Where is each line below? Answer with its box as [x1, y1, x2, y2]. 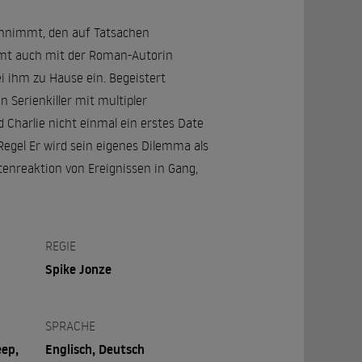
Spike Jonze [45, 260, 112, 278]
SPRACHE [45, 318, 96, 334]
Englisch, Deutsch [45, 340, 145, 358]
